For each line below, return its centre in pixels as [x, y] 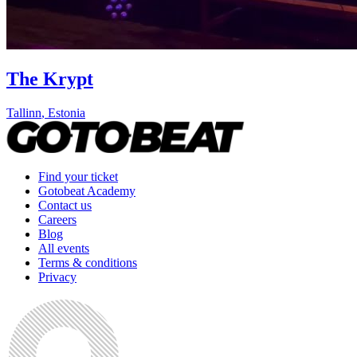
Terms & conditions [88, 263]
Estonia [67, 113]
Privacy [57, 277]
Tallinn [24, 113]
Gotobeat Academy [87, 191]
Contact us [65, 206]
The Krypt [50, 79]
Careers [57, 220]
